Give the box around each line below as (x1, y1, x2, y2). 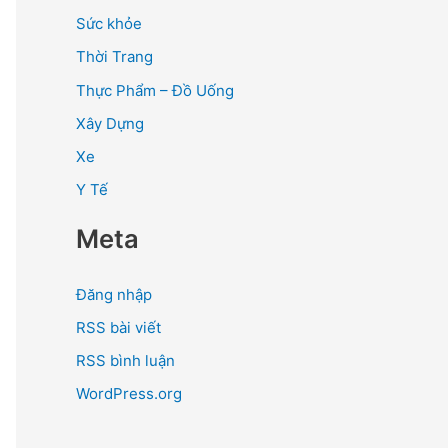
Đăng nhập (76, 284, 152, 304)
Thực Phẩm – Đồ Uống (76, 80, 234, 100)
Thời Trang (76, 47, 153, 67)
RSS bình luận (76, 351, 175, 370)
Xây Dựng (76, 113, 144, 133)
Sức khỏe (76, 14, 142, 33)
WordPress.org (76, 384, 182, 404)
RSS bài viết (76, 317, 161, 337)
